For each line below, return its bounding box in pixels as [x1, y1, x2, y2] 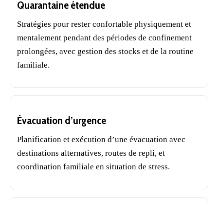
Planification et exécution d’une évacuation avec [17, 135, 185, 145]
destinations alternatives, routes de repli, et [17, 148, 165, 158]
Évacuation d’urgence [17, 114, 106, 127]
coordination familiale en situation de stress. [17, 162, 170, 172]
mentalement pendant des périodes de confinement [17, 33, 192, 43]
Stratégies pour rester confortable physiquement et [17, 19, 191, 29]
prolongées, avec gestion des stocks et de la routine [17, 47, 194, 56]
